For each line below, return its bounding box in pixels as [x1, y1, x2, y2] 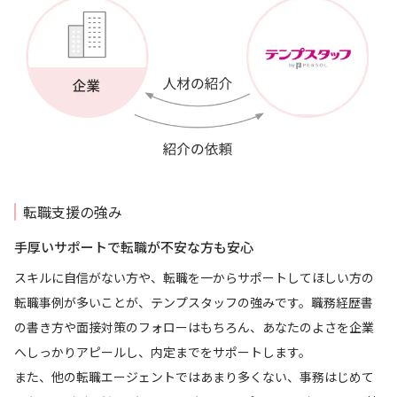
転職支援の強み [23, 201, 122, 223]
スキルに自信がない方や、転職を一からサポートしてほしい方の [14, 269, 374, 287]
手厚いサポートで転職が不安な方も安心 [14, 237, 253, 257]
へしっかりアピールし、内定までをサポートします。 [14, 343, 311, 362]
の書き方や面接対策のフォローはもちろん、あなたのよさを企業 [14, 318, 374, 337]
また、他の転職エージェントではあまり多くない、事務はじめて [14, 368, 374, 386]
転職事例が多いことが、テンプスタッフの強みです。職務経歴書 [14, 293, 373, 312]
